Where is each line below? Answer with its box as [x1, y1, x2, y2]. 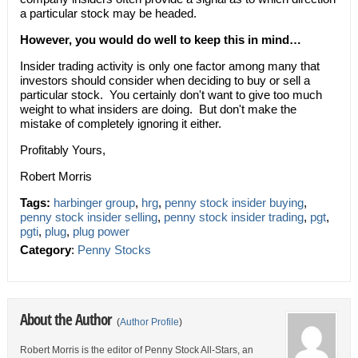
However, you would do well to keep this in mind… [19, 33, 304, 46]
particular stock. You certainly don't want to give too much [19, 88, 322, 101]
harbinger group [53, 196, 135, 209]
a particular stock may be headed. [19, 6, 200, 20]
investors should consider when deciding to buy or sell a [19, 74, 310, 87]
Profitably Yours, [19, 143, 105, 157]
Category [19, 243, 71, 257]
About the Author [19, 309, 114, 329]
